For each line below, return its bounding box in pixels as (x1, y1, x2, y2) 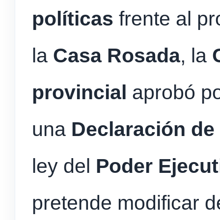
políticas (32, 7, 113, 30)
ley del (32, 154, 96, 177)
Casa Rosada (53, 44, 180, 67)
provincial (32, 81, 127, 104)
